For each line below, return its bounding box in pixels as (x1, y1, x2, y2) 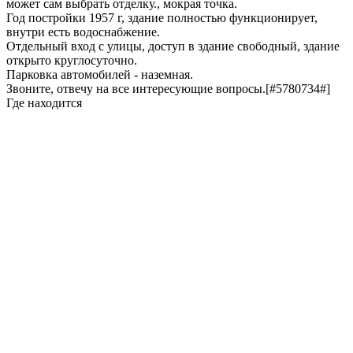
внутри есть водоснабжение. (6, 24, 160, 39)
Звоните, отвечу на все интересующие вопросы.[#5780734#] (6, 81, 330, 95)
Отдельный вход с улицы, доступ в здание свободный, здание (6, 39, 340, 53)
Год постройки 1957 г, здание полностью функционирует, (6, 10, 318, 24)
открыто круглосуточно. (6, 53, 137, 67)
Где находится (6, 95, 82, 110)
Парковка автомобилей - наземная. (6, 67, 193, 81)
